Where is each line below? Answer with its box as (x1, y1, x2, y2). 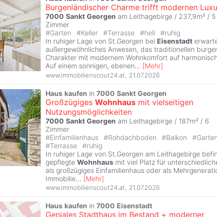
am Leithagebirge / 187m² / (116, 116, 205, 125)
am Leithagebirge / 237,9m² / (116, 12, 212, 21)
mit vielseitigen (136, 97, 193, 107)
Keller (81, 29, 100, 37)
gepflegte (46, 157, 77, 166)
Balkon (166, 133, 189, 141)
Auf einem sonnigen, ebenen (46, 62, 135, 70)
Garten (50, 29, 73, 37)
